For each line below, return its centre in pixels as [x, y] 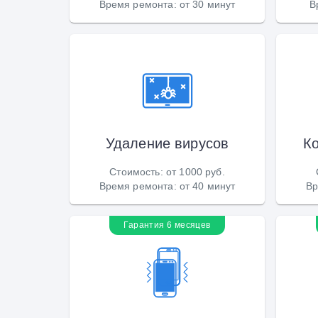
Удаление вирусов [167, 143]
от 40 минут [207, 186]
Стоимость [135, 171]
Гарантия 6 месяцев [167, 225]
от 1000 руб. [195, 171]
